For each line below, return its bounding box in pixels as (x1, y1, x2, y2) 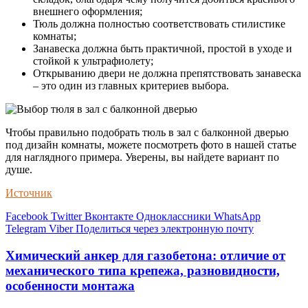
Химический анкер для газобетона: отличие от (5, 247, 285, 263)
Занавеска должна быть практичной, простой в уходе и (33, 42, 292, 54)
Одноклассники (136, 210, 211, 222)
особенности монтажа (5, 278, 135, 293)
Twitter (51, 210, 82, 222)
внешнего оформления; (33, 5, 142, 17)
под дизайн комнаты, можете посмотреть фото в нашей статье (5, 138, 296, 151)
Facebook (5, 210, 48, 222)
